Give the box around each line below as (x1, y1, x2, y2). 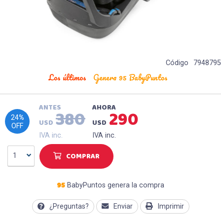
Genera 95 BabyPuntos (93, 71, 168, 84)
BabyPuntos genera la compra (65, 181, 164, 189)
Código (166, 59, 188, 67)
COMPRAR (66, 149, 100, 163)
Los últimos (48, 71, 86, 84)
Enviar (113, 202, 133, 211)
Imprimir (157, 202, 184, 211)
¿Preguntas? (49, 202, 89, 211)
